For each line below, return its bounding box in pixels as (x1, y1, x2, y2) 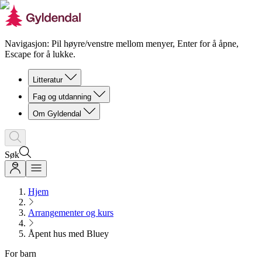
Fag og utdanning (33, 92, 91, 101)
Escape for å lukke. (5, 49, 75, 59)
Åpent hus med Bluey (28, 229, 109, 239)
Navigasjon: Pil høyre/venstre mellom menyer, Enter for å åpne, (5, 39, 239, 49)
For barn (5, 249, 36, 258)
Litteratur (33, 75, 63, 84)
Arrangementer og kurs (28, 208, 113, 218)
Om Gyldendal (33, 109, 81, 118)
